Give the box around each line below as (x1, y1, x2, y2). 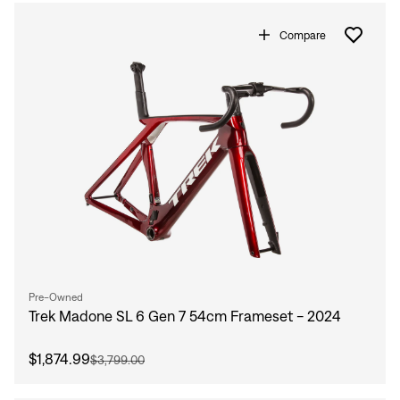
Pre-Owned (29, 291, 83, 304)
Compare (279, 28, 326, 42)
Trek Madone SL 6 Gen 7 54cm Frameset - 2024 (29, 308, 341, 325)
